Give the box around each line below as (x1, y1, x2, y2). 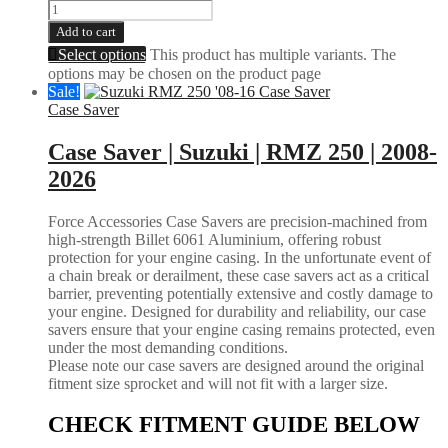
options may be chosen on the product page (48, 65, 321, 83)
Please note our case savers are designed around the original (48, 356, 424, 374)
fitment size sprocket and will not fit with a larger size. (48, 374, 388, 392)
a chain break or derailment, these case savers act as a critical (48, 266, 429, 284)
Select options (58, 46, 146, 64)
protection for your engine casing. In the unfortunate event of (48, 248, 431, 266)
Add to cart (56, 24, 116, 40)
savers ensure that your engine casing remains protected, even (48, 320, 435, 338)
